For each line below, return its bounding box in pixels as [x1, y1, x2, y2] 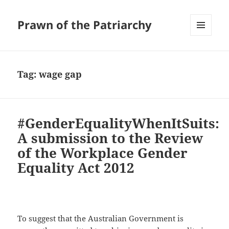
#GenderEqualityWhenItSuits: [17, 114, 220, 133]
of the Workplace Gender [17, 144, 188, 163]
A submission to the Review [17, 129, 203, 148]
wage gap [39, 68, 82, 81]
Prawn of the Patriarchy [17, 17, 152, 33]
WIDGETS [190, 53, 219, 62]
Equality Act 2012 [17, 158, 135, 177]
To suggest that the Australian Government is [17, 213, 184, 224]
